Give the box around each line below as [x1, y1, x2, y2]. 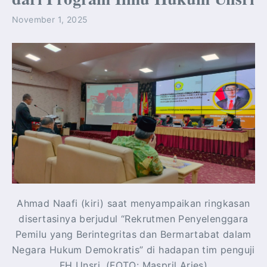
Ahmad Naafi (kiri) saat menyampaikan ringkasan [17, 197, 250, 210]
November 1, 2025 [12, 14, 88, 24]
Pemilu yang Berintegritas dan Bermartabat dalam [15, 228, 252, 241]
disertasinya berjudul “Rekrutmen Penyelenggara [18, 213, 249, 225]
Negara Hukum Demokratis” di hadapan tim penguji [12, 244, 255, 256]
